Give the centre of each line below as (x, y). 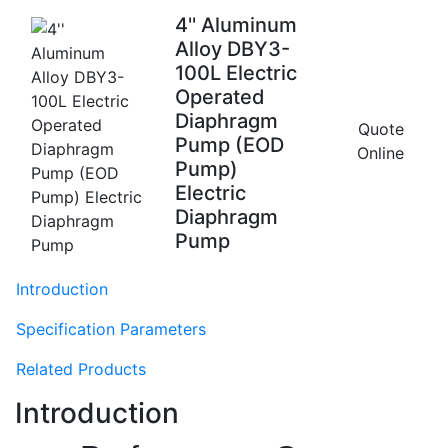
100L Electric (236, 72)
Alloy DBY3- (233, 48)
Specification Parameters (111, 328)
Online (380, 152)
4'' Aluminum (236, 24)
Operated (220, 96)
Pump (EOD (230, 144)
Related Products (81, 368)
